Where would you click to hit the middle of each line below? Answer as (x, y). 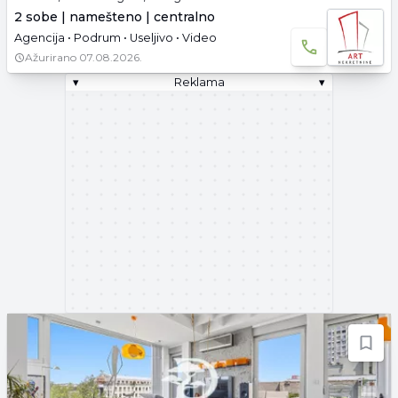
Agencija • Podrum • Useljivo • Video (115, 38)
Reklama (199, 82)
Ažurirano (51, 57)
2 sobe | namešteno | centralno (115, 17)
